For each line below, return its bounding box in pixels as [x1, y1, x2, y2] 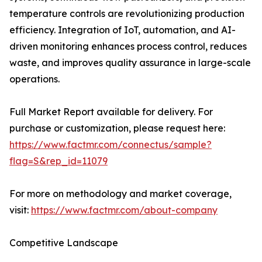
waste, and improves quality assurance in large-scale [9, 57, 251, 69]
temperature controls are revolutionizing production [9, 8, 244, 20]
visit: [9, 204, 31, 216]
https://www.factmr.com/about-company [31, 204, 218, 216]
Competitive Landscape [9, 237, 118, 249]
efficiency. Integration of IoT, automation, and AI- [9, 24, 236, 36]
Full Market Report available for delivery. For [9, 106, 213, 118]
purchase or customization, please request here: [9, 122, 225, 135]
